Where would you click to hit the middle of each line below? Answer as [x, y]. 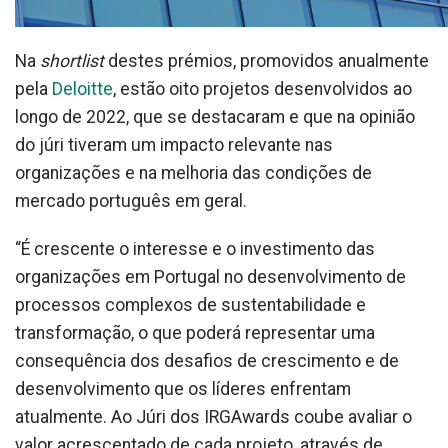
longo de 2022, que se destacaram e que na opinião [215, 117]
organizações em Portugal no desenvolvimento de [210, 277]
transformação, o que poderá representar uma [195, 333]
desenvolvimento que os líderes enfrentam [183, 389]
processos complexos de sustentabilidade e [190, 305]
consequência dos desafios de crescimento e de [207, 361]
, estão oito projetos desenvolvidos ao [262, 89]
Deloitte [82, 89]
